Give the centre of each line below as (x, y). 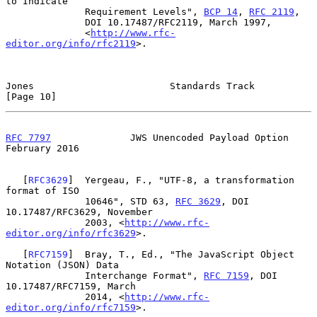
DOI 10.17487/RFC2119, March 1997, (45, 22)
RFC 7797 (28, 137)
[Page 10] (31, 96)
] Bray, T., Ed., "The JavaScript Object (181, 254)
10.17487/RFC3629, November (79, 212)
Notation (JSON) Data (62, 265)
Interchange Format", (144, 275)
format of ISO (42, 190)
